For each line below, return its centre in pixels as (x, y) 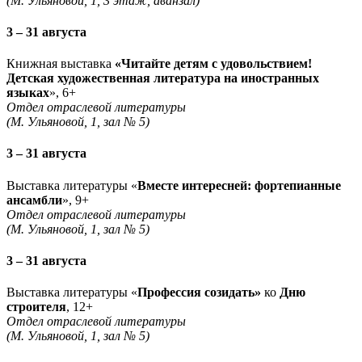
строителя (36, 307)
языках (28, 93)
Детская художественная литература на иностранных (163, 78)
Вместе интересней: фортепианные (239, 185)
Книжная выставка (61, 64)
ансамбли (34, 200)
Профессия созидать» (201, 293)
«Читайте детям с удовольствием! (213, 64)
